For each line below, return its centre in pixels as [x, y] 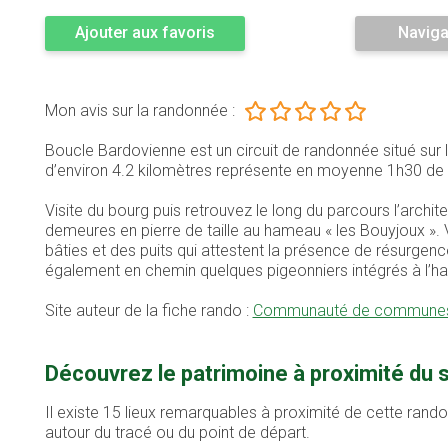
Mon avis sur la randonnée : [139, 111]
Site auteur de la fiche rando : [148, 311]
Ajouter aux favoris [144, 33]
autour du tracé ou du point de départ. [177, 433]
